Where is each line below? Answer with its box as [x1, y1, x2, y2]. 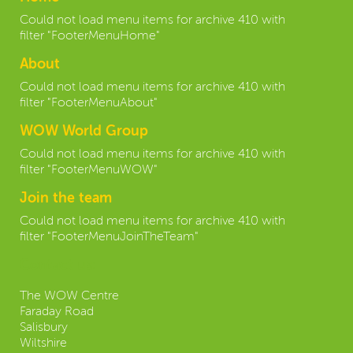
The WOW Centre [20, 289, 119, 303]
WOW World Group [20, 124, 148, 139]
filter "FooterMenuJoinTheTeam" [20, 231, 199, 244]
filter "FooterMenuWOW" [20, 164, 158, 177]
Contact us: [20, 258, 95, 273]
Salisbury [20, 321, 68, 334]
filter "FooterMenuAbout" [20, 97, 158, 110]
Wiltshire [20, 336, 67, 350]
